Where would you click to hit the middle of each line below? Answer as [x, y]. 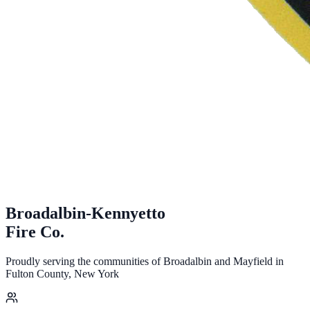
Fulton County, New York [62, 273]
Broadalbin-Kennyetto [85, 213]
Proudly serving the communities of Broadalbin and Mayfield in [145, 261]
